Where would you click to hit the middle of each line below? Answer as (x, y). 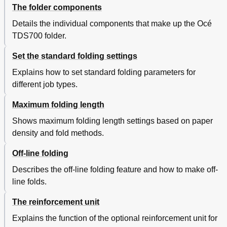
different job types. (45, 85)
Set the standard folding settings (75, 56)
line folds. (29, 182)
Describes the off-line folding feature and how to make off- (115, 170)
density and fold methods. (58, 133)
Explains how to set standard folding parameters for (104, 72)
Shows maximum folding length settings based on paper (112, 121)
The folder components (57, 8)
